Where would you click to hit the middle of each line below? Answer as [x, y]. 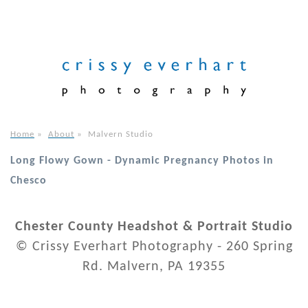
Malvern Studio [121, 135]
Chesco [29, 181]
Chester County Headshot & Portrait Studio [154, 227]
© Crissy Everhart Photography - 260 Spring [154, 247]
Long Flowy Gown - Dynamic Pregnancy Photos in [142, 161]
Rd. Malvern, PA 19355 [154, 267]
